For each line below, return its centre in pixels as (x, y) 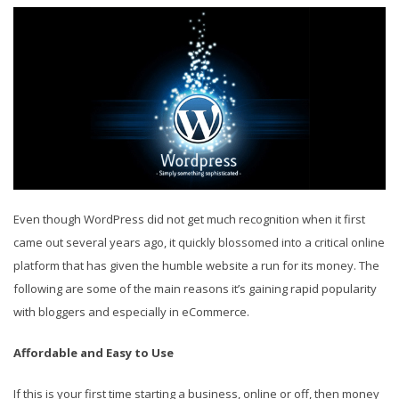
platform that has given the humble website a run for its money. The (196, 266)
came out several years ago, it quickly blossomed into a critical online (199, 243)
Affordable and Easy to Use (94, 353)
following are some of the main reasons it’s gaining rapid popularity (195, 289)
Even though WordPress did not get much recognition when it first (189, 220)
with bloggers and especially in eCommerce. (131, 312)
